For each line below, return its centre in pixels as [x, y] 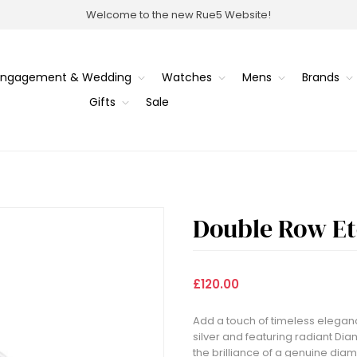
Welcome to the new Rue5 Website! [178, 14]
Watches [186, 78]
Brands [320, 78]
